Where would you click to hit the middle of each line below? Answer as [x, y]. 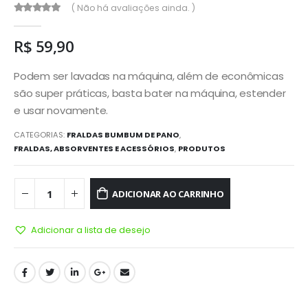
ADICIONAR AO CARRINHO [168, 194]
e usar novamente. [61, 110]
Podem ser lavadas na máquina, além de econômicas [149, 76]
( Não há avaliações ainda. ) [134, 8]
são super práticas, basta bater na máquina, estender [150, 93]
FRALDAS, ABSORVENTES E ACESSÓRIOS [94, 149]
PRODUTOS [202, 149]
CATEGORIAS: [40, 135]
